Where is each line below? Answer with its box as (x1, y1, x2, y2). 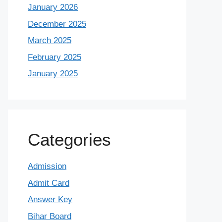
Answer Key (28, 195, 72, 205)
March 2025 (28, 36, 71, 46)
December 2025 (28, 19, 86, 29)
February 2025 (28, 52, 81, 62)
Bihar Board (28, 211, 71, 221)
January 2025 (28, 69, 78, 79)
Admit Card (28, 178, 69, 188)
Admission (28, 162, 66, 171)
